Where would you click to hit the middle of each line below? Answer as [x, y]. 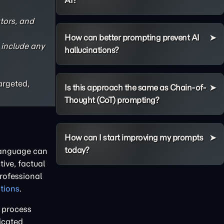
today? [77, 150]
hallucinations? [92, 50]
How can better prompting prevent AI [132, 37]
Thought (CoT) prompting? [112, 100]
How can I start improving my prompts [134, 137]
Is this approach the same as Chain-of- [135, 87]
